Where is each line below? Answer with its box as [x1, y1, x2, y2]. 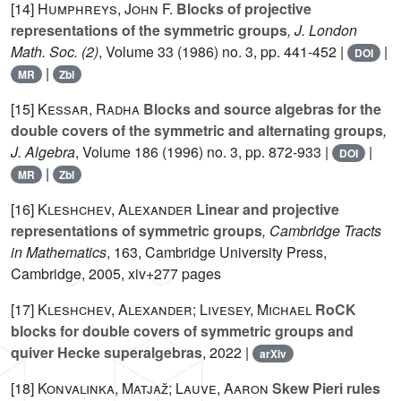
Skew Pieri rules [269, 378, 380, 399]
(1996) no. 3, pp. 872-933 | [158, 141, 332, 163]
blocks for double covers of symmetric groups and [11, 320, 354, 342]
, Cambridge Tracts [262, 220, 381, 242]
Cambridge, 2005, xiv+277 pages [11, 263, 221, 285]
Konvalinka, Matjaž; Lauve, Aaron [38, 378, 269, 399]
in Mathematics [11, 242, 107, 263]
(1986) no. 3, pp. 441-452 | [174, 41, 347, 63]
